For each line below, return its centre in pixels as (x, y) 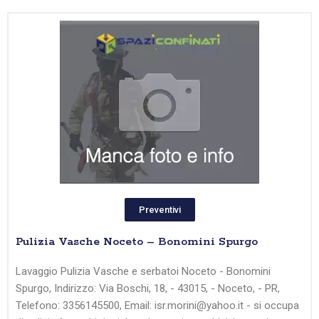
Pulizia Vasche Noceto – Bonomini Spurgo (137, 242)
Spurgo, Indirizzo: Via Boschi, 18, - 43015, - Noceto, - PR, (148, 289)
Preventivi (159, 210)
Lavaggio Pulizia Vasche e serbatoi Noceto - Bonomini (143, 272)
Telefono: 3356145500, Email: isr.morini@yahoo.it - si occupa (157, 306)
